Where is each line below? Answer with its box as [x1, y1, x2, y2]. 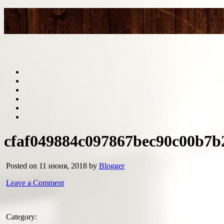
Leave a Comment [6, 178, 64, 187]
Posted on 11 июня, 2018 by [4, 161, 99, 170]
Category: [4, 212, 37, 221]
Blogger [99, 161, 124, 170]
